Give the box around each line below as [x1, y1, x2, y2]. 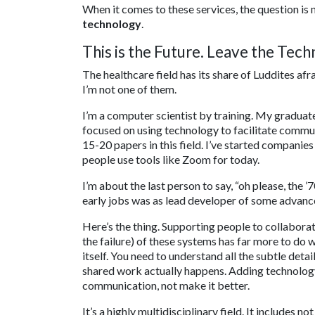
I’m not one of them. [82, 82, 176, 96]
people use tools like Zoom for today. [82, 153, 259, 167]
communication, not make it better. [82, 278, 250, 292]
